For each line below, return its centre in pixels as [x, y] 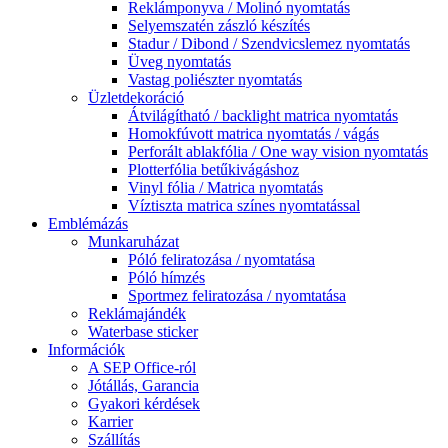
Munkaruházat [133, 242]
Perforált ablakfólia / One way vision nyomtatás [278, 152]
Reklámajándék [137, 314]
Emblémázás [88, 224]
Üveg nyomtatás [179, 62]
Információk [86, 350]
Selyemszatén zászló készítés [219, 26]
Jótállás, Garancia [143, 386]
